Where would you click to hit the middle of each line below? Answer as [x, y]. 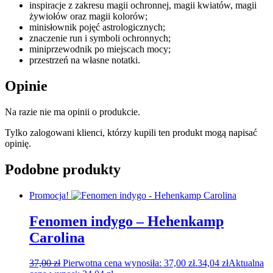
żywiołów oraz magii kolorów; [88, 16]
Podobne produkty [63, 169]
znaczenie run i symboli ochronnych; [100, 38]
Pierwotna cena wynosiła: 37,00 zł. [130, 263]
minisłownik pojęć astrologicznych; [97, 27]
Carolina [57, 237]
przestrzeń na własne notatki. [85, 60]
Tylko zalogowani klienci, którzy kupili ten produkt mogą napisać [131, 132]
